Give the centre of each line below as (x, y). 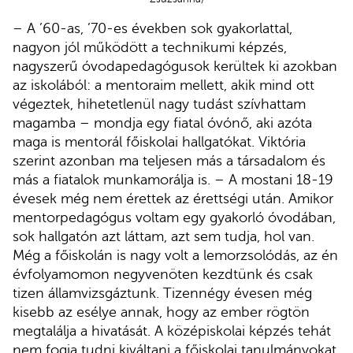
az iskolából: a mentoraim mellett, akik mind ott (163, 85)
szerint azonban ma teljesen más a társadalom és (169, 160)
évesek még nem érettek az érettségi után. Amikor (173, 198)
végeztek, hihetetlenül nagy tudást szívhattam (159, 104)
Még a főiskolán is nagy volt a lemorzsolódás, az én (175, 255)
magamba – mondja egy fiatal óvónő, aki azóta (162, 123)
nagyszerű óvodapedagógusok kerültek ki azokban (175, 66)
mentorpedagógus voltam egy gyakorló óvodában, (174, 217)
